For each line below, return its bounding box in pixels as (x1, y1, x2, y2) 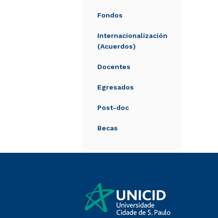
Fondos (97, 11, 123, 19)
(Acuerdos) (97, 42, 136, 50)
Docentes (97, 63, 130, 71)
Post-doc (97, 104, 129, 111)
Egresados (97, 83, 134, 91)
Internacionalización (97, 32, 167, 39)
